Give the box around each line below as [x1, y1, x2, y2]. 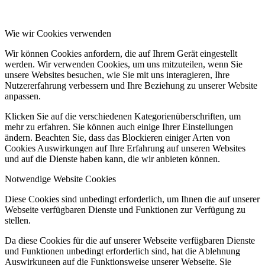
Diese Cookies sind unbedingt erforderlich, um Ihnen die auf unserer [5, 194, 260, 205]
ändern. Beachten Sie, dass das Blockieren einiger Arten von [5, 132, 230, 143]
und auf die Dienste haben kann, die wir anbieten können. [5, 154, 220, 164]
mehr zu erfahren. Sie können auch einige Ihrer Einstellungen [5, 122, 233, 132]
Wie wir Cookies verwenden [5, 28, 111, 39]
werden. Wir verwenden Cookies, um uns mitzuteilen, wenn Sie [5, 59, 243, 70]
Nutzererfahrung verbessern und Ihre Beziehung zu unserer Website [5, 80, 257, 91]
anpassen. [5, 91, 41, 102]
